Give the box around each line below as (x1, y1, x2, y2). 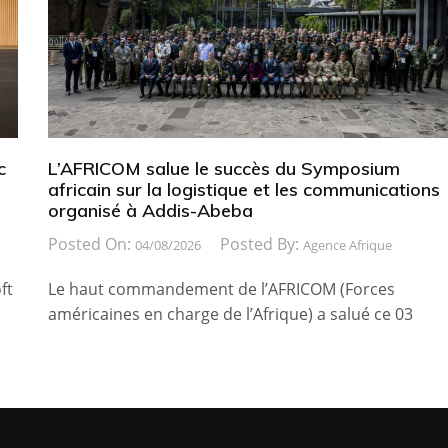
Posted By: (219, 232, 303, 255)
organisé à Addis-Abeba (47, 198, 253, 222)
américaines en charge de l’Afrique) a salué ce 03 (47, 302, 413, 325)
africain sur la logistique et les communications (47, 177, 440, 201)
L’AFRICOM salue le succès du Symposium (47, 156, 400, 180)
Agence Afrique (302, 235, 392, 254)
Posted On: (47, 232, 135, 255)
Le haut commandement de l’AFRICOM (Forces (47, 277, 395, 300)
